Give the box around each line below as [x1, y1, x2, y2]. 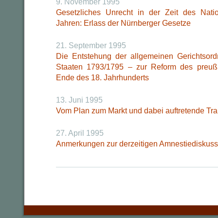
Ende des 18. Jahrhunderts [56, 73, 149, 82]
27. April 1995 [56, 129, 104, 137]
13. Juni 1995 [56, 96, 103, 104]
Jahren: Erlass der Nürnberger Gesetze [56, 19, 191, 27]
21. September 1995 [56, 41, 126, 50]
